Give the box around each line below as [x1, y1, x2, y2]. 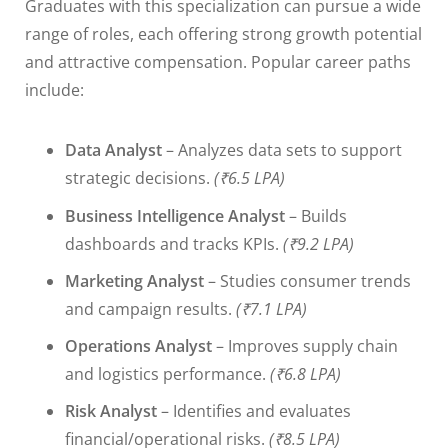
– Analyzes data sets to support [162, 139, 402, 162]
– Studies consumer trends [204, 270, 411, 293]
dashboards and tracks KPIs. [65, 233, 283, 256]
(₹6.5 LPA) [214, 167, 285, 190]
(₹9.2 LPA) [283, 233, 354, 256]
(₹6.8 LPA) [270, 363, 341, 386]
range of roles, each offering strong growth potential [25, 23, 422, 46]
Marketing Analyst [65, 270, 204, 293]
